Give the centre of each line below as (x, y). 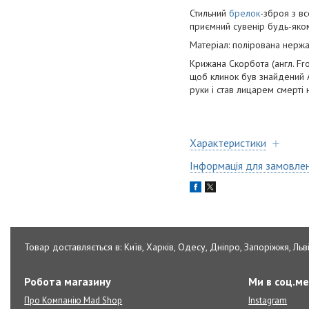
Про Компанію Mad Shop (73, 300)
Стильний (209, 13)
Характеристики (228, 143)
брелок (245, 13)
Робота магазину (68, 281)
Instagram (268, 300)
